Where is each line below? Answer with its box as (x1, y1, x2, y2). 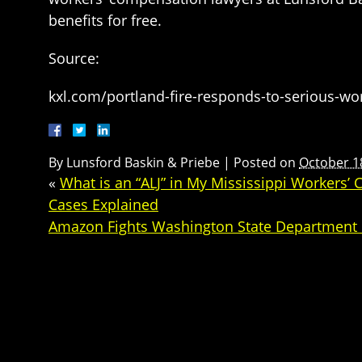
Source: (48, 48, 99, 69)
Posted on (234, 154, 299, 172)
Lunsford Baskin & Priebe (66, 154, 220, 172)
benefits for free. (48, 11, 162, 31)
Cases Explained (48, 195, 158, 215)
